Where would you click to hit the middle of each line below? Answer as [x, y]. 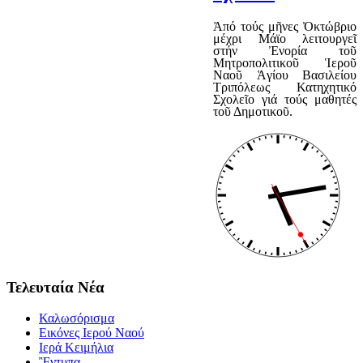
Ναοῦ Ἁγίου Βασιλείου [285, 75]
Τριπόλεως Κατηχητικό [285, 87]
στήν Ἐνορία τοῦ [285, 50]
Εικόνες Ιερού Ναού [92, 333]
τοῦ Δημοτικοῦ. [253, 111]
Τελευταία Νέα [56, 287]
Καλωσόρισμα [77, 318]
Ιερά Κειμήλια [76, 348]
